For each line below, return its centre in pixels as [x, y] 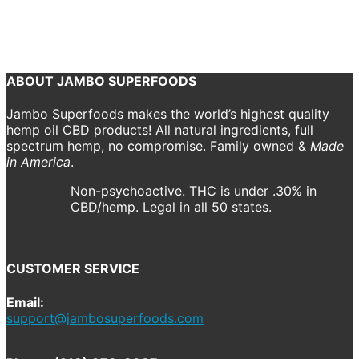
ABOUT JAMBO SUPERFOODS [101, 81]
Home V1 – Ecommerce [211, 24]
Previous [28, 36]
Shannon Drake [308, 24]
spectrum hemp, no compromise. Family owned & [158, 146]
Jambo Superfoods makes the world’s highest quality [168, 114]
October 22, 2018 [52, 24]
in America [38, 162]
